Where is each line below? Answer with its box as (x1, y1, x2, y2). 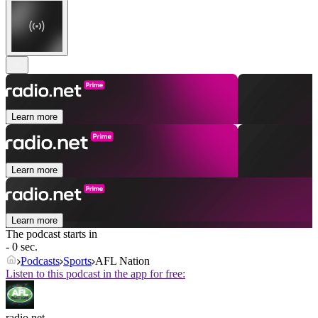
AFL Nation (95, 255, 150, 268)
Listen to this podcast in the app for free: (6, 268, 185, 280)
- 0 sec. (6, 241, 38, 253)
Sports (63, 255, 92, 268)
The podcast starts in (6, 228, 97, 241)
